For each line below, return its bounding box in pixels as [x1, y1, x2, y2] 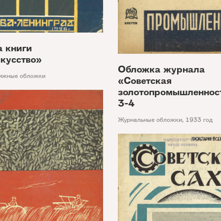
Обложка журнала [118, 62, 205, 76]
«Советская [118, 74, 172, 87]
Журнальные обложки [118, 115, 182, 124]
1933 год [185, 115, 213, 124]
